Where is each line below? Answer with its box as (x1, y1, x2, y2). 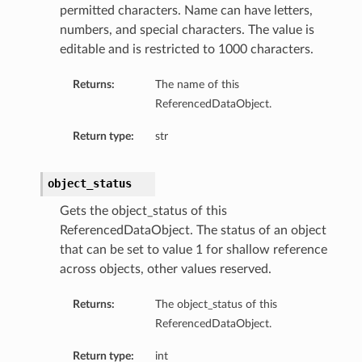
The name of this (154, 78, 239, 91)
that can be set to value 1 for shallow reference (59, 243, 327, 257)
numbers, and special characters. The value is (59, 23, 314, 37)
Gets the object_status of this (59, 204, 227, 218)
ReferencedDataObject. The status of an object (59, 224, 326, 238)
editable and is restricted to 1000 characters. (59, 43, 314, 57)
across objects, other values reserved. (59, 263, 271, 276)
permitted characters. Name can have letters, (59, 4, 313, 18)
